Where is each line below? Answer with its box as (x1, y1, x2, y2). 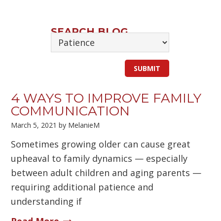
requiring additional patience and (11, 181, 154, 193)
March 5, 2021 (11, 120, 57, 130)
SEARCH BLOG (50, 26, 128, 37)
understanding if (11, 195, 82, 207)
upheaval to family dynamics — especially (11, 152, 188, 164)
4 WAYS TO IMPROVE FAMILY (11, 90, 202, 106)
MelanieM (68, 120, 100, 130)
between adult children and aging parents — (11, 167, 202, 179)
